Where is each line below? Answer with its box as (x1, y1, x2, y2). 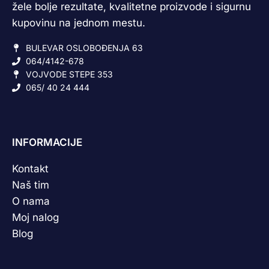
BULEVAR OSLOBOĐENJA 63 (25, 43, 143, 53)
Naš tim (12, 179, 49, 191)
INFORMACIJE (12, 136, 82, 148)
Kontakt (12, 163, 49, 175)
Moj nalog (12, 211, 59, 223)
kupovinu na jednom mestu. (12, 17, 145, 29)
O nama (12, 195, 50, 207)
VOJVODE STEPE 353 (25, 69, 113, 79)
